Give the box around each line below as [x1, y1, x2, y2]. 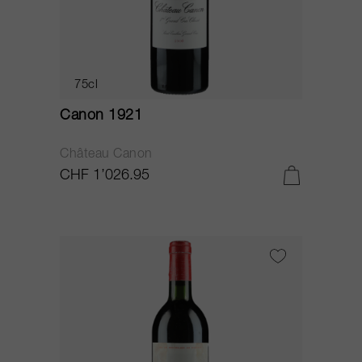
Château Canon [60, 149, 153, 162]
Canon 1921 [60, 109, 142, 124]
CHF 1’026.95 [60, 169, 149, 183]
